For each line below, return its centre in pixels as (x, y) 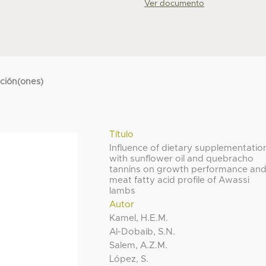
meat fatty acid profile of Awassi (180, 180)
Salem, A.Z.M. (139, 246)
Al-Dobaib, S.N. (142, 232)
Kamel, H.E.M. (139, 218)
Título (122, 135)
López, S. (129, 259)
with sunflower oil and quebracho (182, 159)
